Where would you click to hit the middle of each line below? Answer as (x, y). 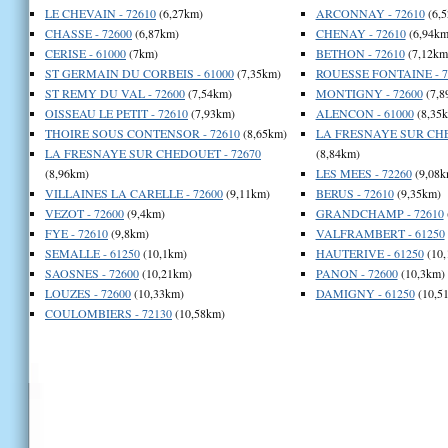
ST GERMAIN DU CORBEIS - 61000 (139, 72)
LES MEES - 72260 (363, 172)
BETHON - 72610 (360, 52)
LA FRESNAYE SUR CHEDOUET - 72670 (153, 152)
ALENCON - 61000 (364, 112)
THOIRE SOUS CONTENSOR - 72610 (142, 132)
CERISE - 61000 (85, 52)
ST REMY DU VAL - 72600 (115, 92)
